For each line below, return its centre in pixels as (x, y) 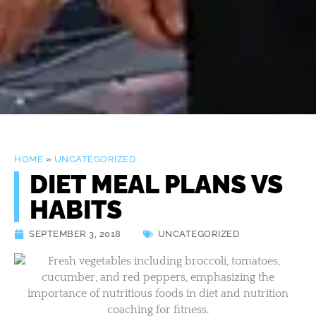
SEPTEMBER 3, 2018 (75, 234)
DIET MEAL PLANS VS (156, 184)
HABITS (76, 210)
